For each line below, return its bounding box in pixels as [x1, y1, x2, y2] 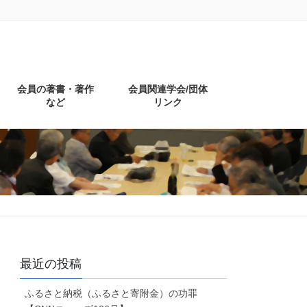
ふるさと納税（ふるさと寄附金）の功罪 [25, 288, 198, 299]
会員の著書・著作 [16, 83, 94, 95]
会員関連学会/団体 [127, 83, 208, 95]
